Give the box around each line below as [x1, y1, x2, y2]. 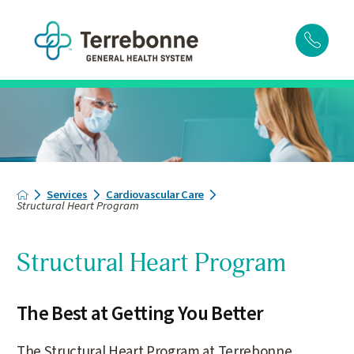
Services [47, 186, 88, 203]
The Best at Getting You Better [17, 299, 264, 328]
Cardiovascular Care [106, 186, 204, 203]
